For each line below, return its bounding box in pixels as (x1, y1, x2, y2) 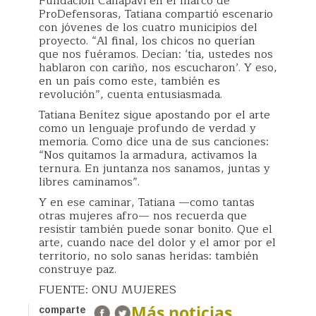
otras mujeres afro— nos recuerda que (39, 206, 247, 225)
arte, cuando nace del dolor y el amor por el (39, 233, 276, 252)
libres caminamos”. (39, 172, 140, 191)
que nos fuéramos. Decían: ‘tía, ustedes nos (39, 44, 273, 63)
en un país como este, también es (39, 71, 220, 90)
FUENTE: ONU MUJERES (39, 280, 176, 299)
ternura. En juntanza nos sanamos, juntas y (39, 159, 270, 178)
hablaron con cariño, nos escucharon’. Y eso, (39, 58, 277, 77)
